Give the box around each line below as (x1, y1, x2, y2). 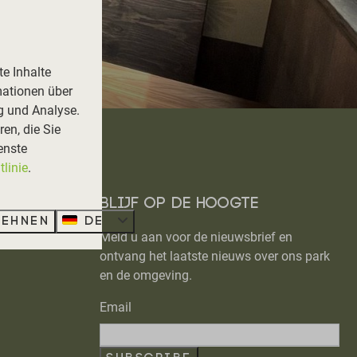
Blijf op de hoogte (100, 195, 258, 212)
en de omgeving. (100, 268, 192, 283)
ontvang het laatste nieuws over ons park (100, 249, 330, 264)
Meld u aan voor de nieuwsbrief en (100, 229, 292, 245)
